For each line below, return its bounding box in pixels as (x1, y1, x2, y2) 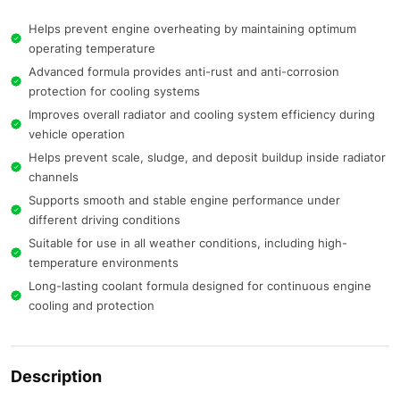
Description (11, 367, 102, 386)
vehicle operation (29, 127, 125, 141)
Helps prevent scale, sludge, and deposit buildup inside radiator (29, 150, 386, 164)
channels (29, 170, 79, 184)
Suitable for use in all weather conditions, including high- (29, 236, 347, 250)
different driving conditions (29, 212, 180, 227)
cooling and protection (29, 298, 154, 312)
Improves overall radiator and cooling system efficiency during (29, 107, 375, 121)
